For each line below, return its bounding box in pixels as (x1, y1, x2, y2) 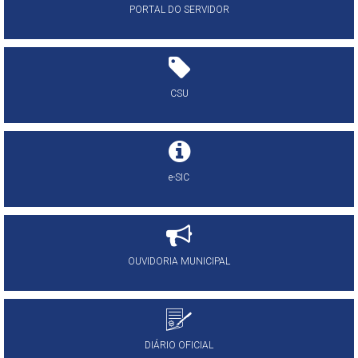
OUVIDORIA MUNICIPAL (128, 255, 230, 267)
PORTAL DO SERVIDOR (129, 3, 229, 15)
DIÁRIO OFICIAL (145, 339, 213, 351)
